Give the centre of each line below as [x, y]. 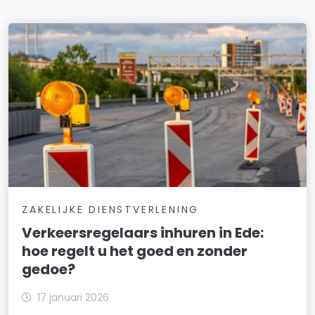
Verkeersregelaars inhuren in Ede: [143, 232]
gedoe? [49, 269]
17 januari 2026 [73, 297]
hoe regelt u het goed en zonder [135, 251]
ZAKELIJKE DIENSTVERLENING [111, 209]
